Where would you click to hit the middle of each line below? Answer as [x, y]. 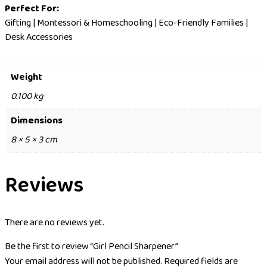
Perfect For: [32, 9]
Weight [27, 77]
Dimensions [37, 121]
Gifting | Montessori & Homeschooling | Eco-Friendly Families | [126, 23]
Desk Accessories [39, 38]
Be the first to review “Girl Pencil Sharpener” [91, 246]
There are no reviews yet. [55, 223]
